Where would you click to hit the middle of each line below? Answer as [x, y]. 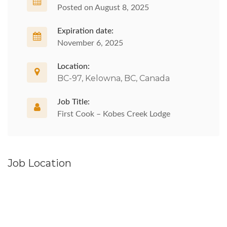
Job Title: [73, 102]
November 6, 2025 [90, 43]
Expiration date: [85, 31]
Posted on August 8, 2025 [103, 8]
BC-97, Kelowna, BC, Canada [113, 78]
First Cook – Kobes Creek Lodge [114, 114]
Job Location [40, 163]
